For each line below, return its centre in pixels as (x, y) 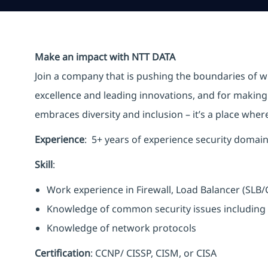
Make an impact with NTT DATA (105, 57)
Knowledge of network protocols (121, 228)
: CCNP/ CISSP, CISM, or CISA (153, 253)
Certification (63, 253)
